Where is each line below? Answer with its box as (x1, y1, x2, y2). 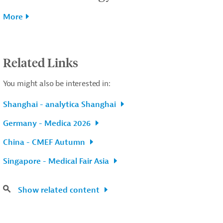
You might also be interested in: (2, 78, 111, 89)
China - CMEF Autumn (2, 137, 87, 147)
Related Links (2, 54, 78, 70)
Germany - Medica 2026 (2, 118, 93, 128)
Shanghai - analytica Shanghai (2, 99, 118, 110)
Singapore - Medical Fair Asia (2, 156, 111, 166)
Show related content (17, 185, 102, 195)
